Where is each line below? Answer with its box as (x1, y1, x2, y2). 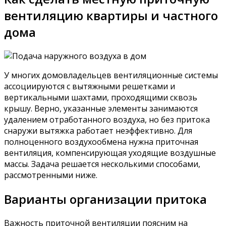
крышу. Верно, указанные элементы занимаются (4, 102, 198, 114)
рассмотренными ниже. (4, 169, 97, 181)
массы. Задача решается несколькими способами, (4, 158, 200, 169)
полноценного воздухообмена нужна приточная (4, 136, 198, 147)
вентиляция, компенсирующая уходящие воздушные (4, 147, 216, 158)
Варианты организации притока (4, 190, 207, 207)
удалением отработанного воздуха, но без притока (4, 114, 210, 125)
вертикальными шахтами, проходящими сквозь (4, 91, 197, 103)
